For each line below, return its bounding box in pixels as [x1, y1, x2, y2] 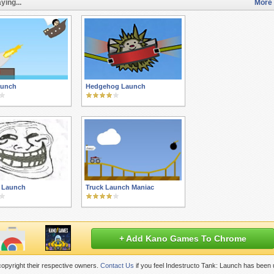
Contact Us [100, 262, 134, 269]
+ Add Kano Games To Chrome [119, 234, 246, 243]
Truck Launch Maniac [86, 183, 154, 191]
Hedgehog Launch [86, 83, 146, 90]
